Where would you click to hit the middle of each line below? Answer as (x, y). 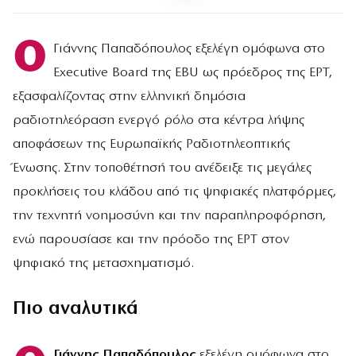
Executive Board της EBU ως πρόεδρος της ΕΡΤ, (192, 73)
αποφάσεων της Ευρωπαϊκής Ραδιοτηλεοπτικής (151, 144)
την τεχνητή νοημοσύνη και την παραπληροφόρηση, (169, 216)
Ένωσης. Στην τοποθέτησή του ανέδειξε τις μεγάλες (162, 168)
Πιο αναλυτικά (75, 310)
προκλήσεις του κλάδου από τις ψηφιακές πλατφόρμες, (174, 192)
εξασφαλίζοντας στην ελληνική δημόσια (129, 97)
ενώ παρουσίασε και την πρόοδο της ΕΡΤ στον (151, 240)
